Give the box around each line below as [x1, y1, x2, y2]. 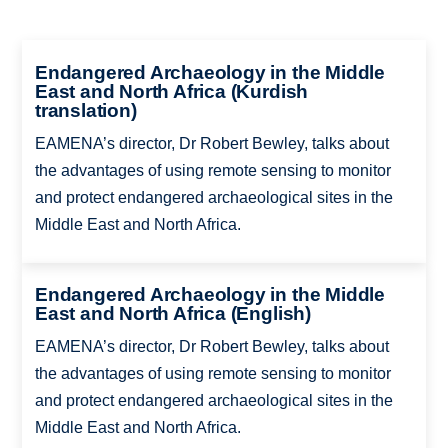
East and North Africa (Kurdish [34, 80, 309, 102]
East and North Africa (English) [34, 303, 311, 325]
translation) [34, 99, 137, 121]
